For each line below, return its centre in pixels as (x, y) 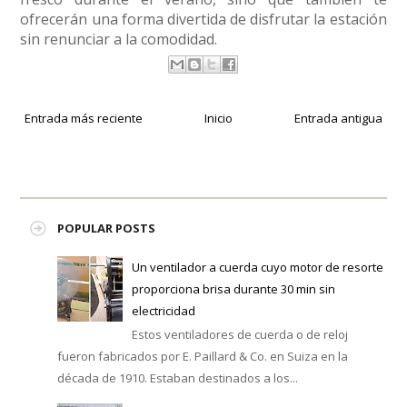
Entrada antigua (338, 118)
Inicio (218, 118)
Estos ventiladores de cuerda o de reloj (239, 335)
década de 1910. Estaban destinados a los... (177, 378)
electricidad (163, 310)
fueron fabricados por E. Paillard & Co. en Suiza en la (202, 357)
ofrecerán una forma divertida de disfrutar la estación (203, 20)
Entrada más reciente (84, 118)
